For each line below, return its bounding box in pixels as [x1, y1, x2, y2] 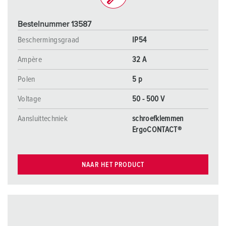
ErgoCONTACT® [132, 126, 182, 134]
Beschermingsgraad [18, 36, 80, 44]
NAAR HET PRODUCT [81, 161, 145, 168]
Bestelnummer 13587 [18, 20, 91, 28]
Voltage [18, 95, 41, 103]
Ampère [18, 55, 42, 64]
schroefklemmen [132, 115, 184, 123]
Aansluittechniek [18, 115, 68, 123]
